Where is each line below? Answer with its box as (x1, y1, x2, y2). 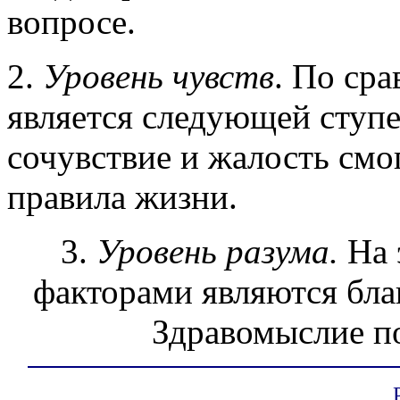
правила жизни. (7, 177, 237, 216)
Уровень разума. (96, 231, 347, 271)
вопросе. (7, 2, 136, 41)
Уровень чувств (43, 56, 274, 96)
